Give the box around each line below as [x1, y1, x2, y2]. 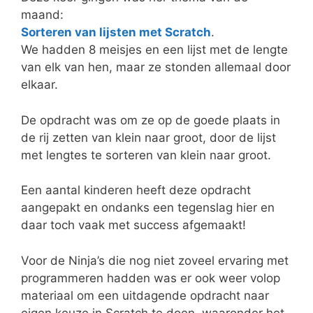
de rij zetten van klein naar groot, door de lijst [21, 130, 276, 145]
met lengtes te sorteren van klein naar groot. [21, 147, 271, 162]
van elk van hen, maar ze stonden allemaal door [21, 60, 291, 75]
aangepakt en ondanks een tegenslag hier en [21, 201, 275, 215]
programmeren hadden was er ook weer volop [21, 270, 280, 285]
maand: [21, 8, 64, 22]
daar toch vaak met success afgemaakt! [21, 218, 246, 233]
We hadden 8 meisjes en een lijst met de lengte [21, 43, 288, 57]
